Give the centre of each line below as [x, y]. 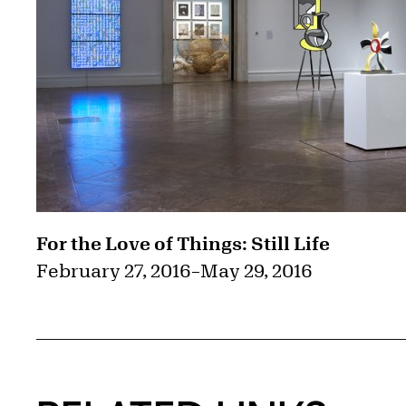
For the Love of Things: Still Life [183, 244]
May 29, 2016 [256, 271]
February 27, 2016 [114, 271]
